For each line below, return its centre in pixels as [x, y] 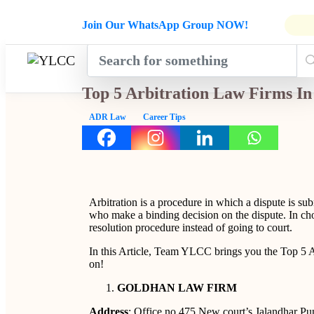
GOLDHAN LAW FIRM [177, 288]
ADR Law [108, 117]
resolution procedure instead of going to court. [191, 227]
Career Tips [164, 117]
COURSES [160, 69]
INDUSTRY [225, 63]
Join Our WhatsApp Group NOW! [165, 25]
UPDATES [222, 75]
